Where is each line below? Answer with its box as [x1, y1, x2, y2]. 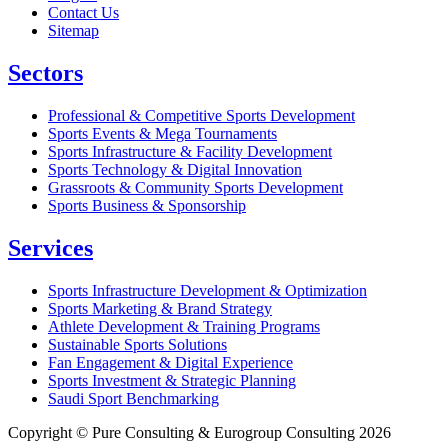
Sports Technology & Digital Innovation [48, 161, 302, 179]
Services [8, 235, 93, 262]
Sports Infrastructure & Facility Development [48, 143, 332, 161]
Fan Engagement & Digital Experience [48, 353, 293, 371]
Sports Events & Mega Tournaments [48, 125, 277, 143]
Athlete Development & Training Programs [48, 317, 320, 335]
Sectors [8, 60, 83, 87]
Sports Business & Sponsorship [48, 197, 246, 215]
